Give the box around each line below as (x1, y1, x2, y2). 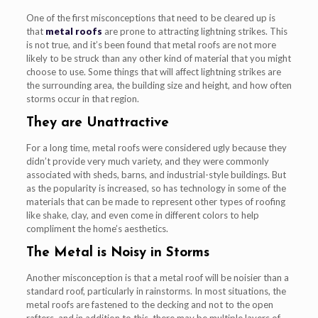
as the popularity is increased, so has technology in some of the (26, 182, 286, 194)
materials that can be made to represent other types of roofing (26, 195, 285, 207)
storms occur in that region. (26, 92, 139, 104)
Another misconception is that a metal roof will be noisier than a (26, 271, 289, 283)
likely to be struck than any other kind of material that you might (26, 52, 291, 64)
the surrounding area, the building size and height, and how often (26, 79, 292, 91)
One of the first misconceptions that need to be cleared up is (26, 11, 275, 23)
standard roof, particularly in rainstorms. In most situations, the (26, 285, 286, 297)
